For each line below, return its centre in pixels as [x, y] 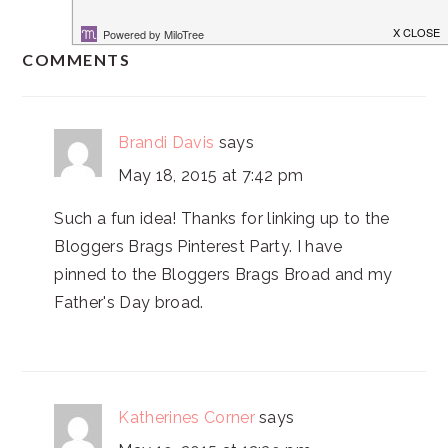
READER [70, 44]
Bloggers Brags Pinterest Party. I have [198, 246]
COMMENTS [76, 59]
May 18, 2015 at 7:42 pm [211, 175]
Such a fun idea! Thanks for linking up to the [222, 218]
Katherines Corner [186, 417]
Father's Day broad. [129, 302]
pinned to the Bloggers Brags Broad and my [223, 274]
